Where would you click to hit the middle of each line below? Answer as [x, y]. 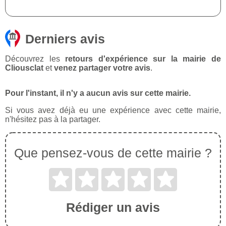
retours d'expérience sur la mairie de [143, 59]
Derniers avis [65, 39]
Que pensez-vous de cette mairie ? [113, 153]
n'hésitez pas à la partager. [53, 120]
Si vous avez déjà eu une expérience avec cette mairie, [113, 110]
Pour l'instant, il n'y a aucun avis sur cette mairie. [98, 93]
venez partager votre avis [102, 68]
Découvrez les [35, 59]
